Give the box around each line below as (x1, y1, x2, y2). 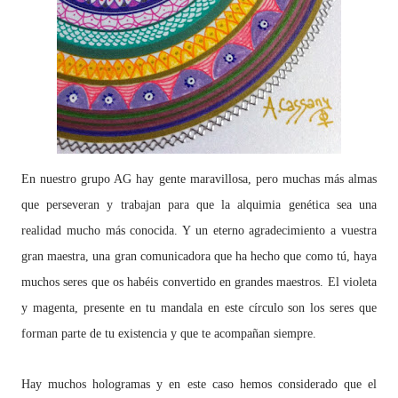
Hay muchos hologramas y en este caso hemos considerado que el (21, 378, 377, 391)
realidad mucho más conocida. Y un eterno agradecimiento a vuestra (21, 224, 377, 237)
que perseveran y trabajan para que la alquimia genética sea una (21, 198, 377, 211)
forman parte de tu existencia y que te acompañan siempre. (21, 327, 316, 340)
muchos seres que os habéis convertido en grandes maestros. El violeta (21, 275, 377, 289)
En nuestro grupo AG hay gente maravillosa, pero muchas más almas (21, 172, 377, 186)
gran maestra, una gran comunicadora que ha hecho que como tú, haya (21, 250, 377, 263)
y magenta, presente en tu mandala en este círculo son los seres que (21, 301, 377, 314)
